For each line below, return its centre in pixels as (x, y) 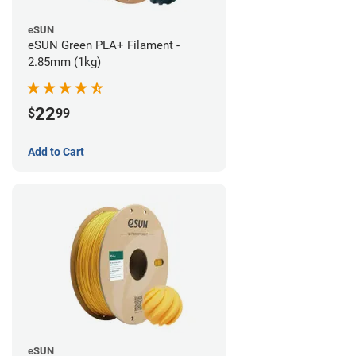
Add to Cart (56, 151)
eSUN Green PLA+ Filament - (104, 45)
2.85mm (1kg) (64, 62)
